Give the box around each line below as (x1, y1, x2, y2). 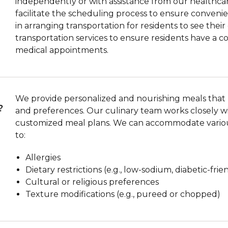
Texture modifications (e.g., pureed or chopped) (25, 189, 221, 199)
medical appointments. (15, 45, 109, 55)
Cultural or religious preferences (25, 177, 159, 187)
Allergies (25, 152, 61, 162)
